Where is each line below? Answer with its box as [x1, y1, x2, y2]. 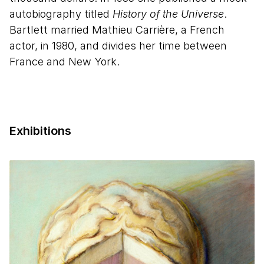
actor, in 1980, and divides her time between [9, 39, 227, 52]
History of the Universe [113, 8, 224, 20]
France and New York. [9, 55, 120, 68]
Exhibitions [9, 124, 71, 138]
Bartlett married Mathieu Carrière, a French [9, 24, 225, 36]
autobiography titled [9, 8, 113, 20]
